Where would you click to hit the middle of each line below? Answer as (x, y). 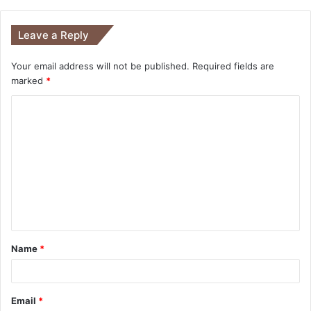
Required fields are (233, 66)
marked (28, 80)
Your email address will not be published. (100, 66)
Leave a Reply (53, 35)
